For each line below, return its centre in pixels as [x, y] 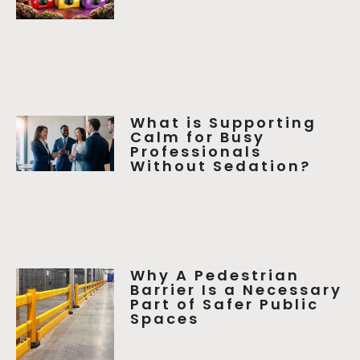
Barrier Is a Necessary [237, 289]
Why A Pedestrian [215, 275]
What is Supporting [224, 123]
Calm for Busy [198, 137]
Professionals [196, 152]
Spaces [165, 318]
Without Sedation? [221, 166]
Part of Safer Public [225, 304]
